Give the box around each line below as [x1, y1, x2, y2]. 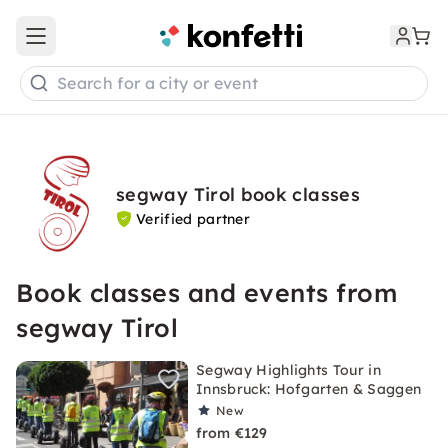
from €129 [196, 424, 268, 442]
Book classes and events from [16, 277, 397, 308]
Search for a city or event [57, 73, 259, 94]
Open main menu [34, 35, 154, 54]
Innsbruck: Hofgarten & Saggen [196, 380, 422, 398]
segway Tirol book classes [116, 183, 360, 206]
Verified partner [136, 210, 251, 228]
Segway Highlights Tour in [196, 361, 382, 379]
